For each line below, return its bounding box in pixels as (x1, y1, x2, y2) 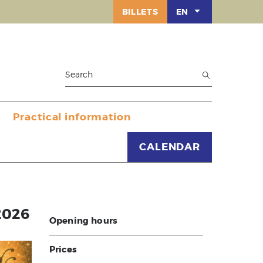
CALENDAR (139, 140, 200, 153)
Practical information (12, 110, 131, 123)
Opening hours (49, 215, 118, 227)
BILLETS (122, 6, 159, 17)
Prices (49, 244, 77, 255)
